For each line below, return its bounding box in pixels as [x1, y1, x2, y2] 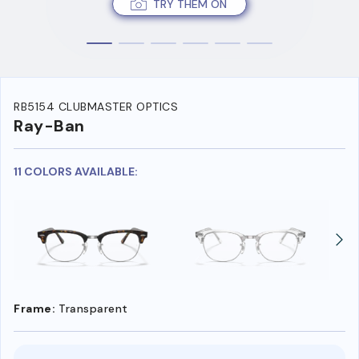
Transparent [58, 301, 128, 316]
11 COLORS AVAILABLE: [14, 164, 138, 179]
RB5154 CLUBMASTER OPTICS [14, 99, 178, 115]
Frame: [14, 301, 55, 316]
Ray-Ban [14, 115, 85, 137]
